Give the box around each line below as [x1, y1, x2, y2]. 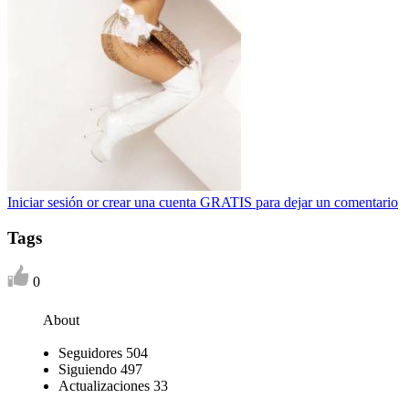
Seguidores [58, 345, 122, 362]
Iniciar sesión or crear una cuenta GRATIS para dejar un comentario [7, 194, 398, 210]
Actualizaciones [58, 378, 150, 394]
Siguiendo [58, 362, 117, 378]
